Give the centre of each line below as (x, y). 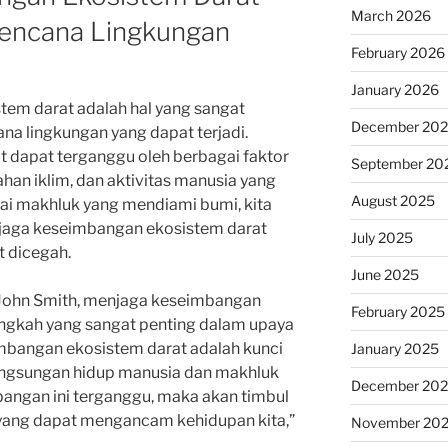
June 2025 (384, 274)
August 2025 (392, 200)
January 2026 (394, 89)
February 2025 (397, 311)
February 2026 (397, 52)
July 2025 (381, 237)
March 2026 (390, 15)
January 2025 (394, 348)
